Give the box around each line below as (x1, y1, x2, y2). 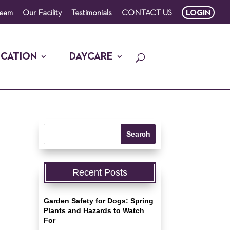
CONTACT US (122, 9, 172, 17)
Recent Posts (72, 167, 127, 178)
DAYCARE (69, 51, 113, 62)
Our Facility (23, 9, 62, 17)
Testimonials (71, 9, 112, 17)
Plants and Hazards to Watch (43, 206, 144, 215)
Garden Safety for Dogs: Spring (43, 197, 154, 205)
